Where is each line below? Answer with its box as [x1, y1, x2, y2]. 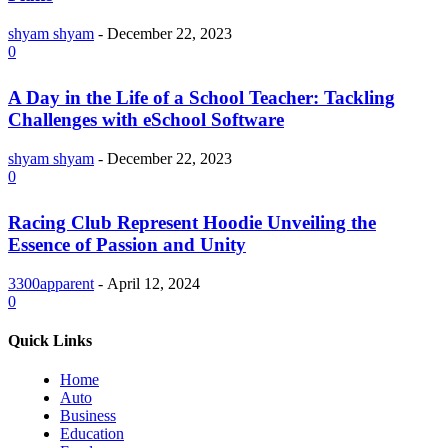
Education [60, 425, 124, 443]
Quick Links [8, 331, 92, 349]
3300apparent [8, 274, 94, 292]
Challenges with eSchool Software [8, 108, 284, 130]
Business [60, 407, 116, 425]
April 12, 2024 [107, 274, 200, 292]
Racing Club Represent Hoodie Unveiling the [8, 211, 376, 233]
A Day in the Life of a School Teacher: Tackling [8, 86, 395, 108]
